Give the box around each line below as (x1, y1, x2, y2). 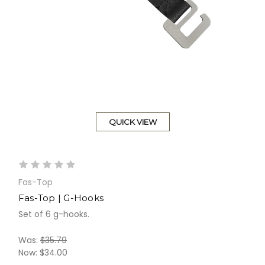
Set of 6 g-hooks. (18, 208, 89, 220)
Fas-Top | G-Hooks (18, 192, 104, 203)
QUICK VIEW (108, 117, 157, 127)
